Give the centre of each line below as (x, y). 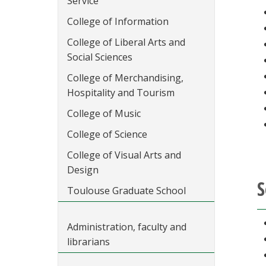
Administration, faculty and (127, 227)
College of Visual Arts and (124, 155)
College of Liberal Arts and (126, 42)
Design (83, 170)
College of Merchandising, (125, 78)
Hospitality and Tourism (121, 93)
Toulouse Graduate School (126, 191)
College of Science (107, 134)
